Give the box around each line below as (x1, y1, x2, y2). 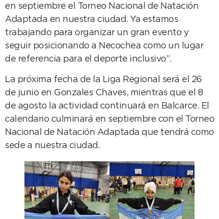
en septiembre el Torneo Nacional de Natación (5, 2, 198, 11)
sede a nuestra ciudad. (5, 141, 100, 150)
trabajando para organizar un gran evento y (5, 29, 189, 37)
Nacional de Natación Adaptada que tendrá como (5, 128, 214, 136)
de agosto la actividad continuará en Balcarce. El (5, 102, 209, 110)
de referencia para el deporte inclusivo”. (5, 55, 172, 64)
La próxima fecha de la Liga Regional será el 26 (5, 75, 202, 84)
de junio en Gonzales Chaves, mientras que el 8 (5, 88, 203, 97)
